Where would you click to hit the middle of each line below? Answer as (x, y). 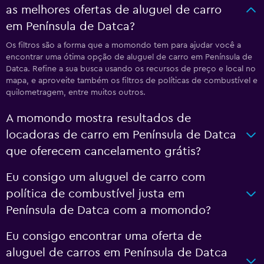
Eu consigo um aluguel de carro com (105, 177)
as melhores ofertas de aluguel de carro (114, 10)
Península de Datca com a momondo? (108, 210)
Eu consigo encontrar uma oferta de (104, 236)
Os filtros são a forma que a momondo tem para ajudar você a (123, 45)
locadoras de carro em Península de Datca (121, 135)
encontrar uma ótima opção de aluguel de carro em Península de (129, 57)
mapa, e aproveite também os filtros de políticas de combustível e (132, 81)
